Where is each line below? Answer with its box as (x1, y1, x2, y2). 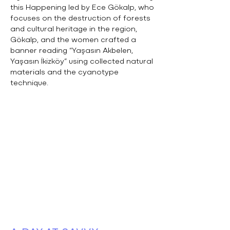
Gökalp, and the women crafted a (10, 37, 136, 44)
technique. (10, 80, 48, 87)
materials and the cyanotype (10, 69, 119, 76)
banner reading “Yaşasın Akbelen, (10, 48, 133, 54)
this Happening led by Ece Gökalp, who (10, 5, 154, 11)
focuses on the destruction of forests (10, 15, 150, 22)
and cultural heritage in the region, (10, 26, 137, 33)
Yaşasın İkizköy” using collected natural (10, 59, 153, 65)
